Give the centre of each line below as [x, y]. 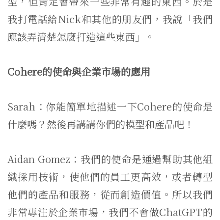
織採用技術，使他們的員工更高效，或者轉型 [110, 177]
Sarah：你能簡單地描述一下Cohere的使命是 [110, 106]
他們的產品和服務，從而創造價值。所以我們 [110, 194]
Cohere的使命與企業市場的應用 [79, 71]
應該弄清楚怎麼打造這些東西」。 [81, 37]
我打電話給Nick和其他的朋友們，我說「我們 [110, 19]
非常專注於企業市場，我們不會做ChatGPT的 [110, 212]
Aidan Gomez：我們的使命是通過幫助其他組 [110, 159]
